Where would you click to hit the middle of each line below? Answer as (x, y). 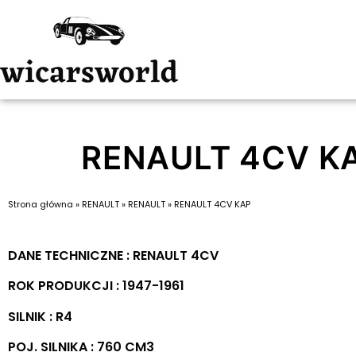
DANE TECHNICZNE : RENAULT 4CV (113, 255)
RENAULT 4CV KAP (212, 204)
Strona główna (41, 204)
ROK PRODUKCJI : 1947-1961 (96, 286)
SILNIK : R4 (40, 316)
